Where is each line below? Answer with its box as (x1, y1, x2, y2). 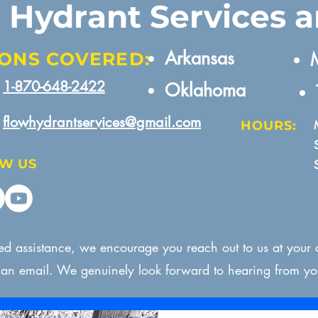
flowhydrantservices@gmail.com (3, 113, 201, 131)
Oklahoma (165, 79, 246, 102)
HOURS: (241, 118, 297, 133)
